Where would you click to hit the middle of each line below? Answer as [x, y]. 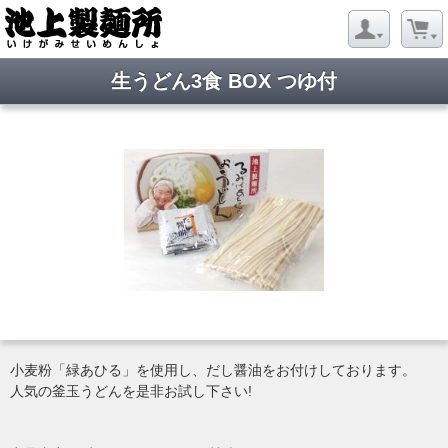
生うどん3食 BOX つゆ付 [224, 81]
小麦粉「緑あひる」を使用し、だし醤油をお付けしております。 [213, 370]
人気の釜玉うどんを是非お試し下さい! [131, 391]
